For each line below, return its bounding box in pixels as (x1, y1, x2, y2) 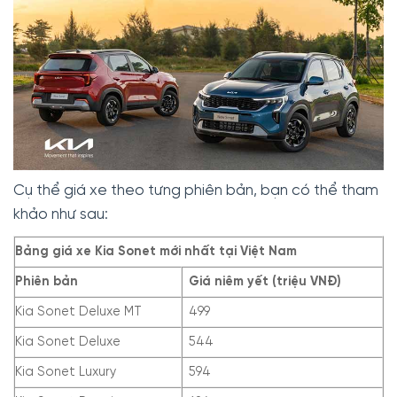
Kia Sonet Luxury (15, 365, 116, 380)
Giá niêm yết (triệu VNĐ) (189, 275, 342, 290)
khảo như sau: (13, 206, 108, 223)
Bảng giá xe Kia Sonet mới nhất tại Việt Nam (15, 245, 297, 260)
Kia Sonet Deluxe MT (15, 305, 142, 320)
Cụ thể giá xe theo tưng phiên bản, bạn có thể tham (13, 183, 378, 199)
